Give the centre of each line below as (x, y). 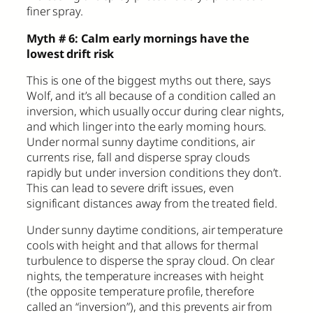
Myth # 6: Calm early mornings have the (138, 38)
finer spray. (55, 12)
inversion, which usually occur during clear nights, (155, 111)
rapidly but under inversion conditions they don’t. (154, 172)
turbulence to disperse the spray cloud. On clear (151, 261)
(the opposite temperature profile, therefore (140, 292)
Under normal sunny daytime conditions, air (141, 141)
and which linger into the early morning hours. (147, 126)
